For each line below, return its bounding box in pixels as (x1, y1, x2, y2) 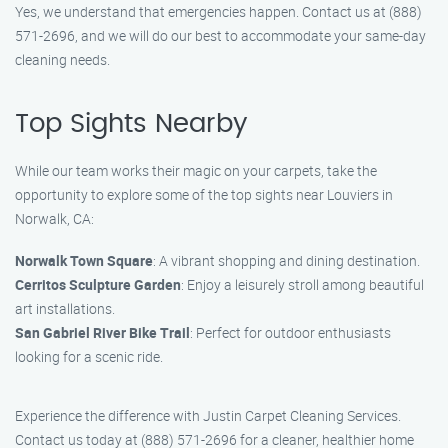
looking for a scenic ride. (15, 347, 163, 366)
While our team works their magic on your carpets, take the (15, 161, 377, 180)
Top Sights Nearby (15, 111, 247, 137)
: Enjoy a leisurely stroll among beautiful (181, 275, 424, 294)
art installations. (15, 299, 115, 318)
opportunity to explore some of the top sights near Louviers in (15, 185, 393, 204)
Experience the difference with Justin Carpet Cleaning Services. (15, 406, 401, 425)
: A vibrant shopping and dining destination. (153, 251, 420, 270)
